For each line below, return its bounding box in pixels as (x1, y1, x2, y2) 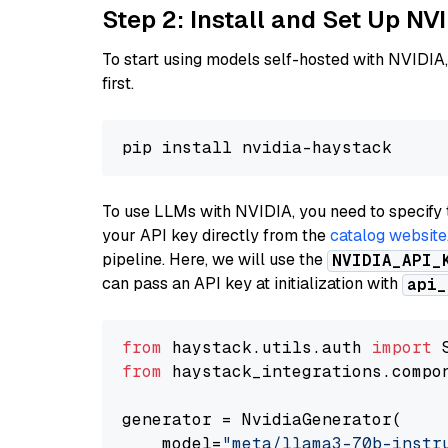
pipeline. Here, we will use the (102, 249, 327, 270)
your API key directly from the (102, 225, 330, 246)
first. (102, 73, 134, 94)
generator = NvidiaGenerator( (122, 409, 402, 430)
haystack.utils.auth (162, 337, 372, 358)
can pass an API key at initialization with (102, 273, 402, 294)
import (372, 337, 432, 358)
